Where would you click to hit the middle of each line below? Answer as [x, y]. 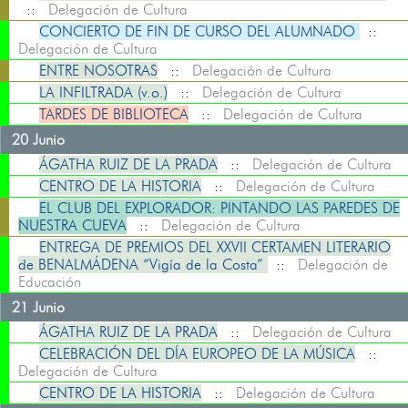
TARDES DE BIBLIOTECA [114, 114]
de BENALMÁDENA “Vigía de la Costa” [143, 265]
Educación [50, 282]
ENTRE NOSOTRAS [98, 71]
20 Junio [38, 140]
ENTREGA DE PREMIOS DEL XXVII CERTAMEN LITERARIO [215, 247]
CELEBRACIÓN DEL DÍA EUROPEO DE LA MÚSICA [197, 354]
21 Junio [38, 307]
